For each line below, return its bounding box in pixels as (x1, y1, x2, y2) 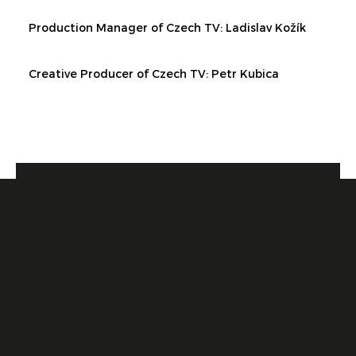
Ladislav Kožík (226, 21, 306, 36)
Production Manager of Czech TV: (29, 21, 226, 36)
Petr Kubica (211, 67, 279, 82)
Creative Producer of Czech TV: (29, 67, 211, 82)
